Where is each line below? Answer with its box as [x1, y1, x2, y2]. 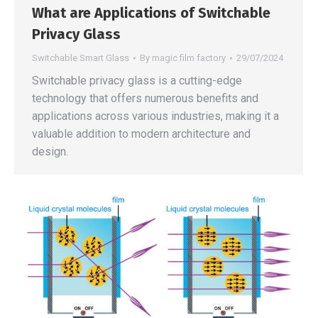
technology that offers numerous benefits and [32, 91, 258, 105]
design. [32, 144, 68, 158]
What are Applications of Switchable [32, 4, 270, 21]
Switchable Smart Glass [32, 52, 129, 63]
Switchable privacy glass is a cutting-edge [32, 73, 242, 87]
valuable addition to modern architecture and [32, 126, 251, 141]
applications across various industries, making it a [32, 109, 279, 123]
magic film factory [152, 52, 226, 63]
